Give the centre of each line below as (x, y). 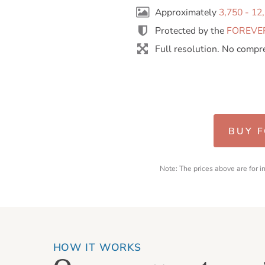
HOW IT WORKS (97, 248)
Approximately (187, 13)
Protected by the (191, 31)
